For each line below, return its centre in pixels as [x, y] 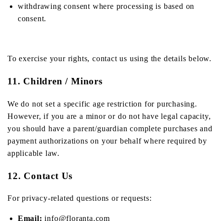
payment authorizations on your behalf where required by [107, 141]
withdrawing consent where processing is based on [106, 6]
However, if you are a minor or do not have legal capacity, [109, 116]
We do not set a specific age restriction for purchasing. [102, 104]
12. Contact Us [40, 176]
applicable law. [34, 153]
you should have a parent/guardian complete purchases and [110, 128]
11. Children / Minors [55, 81]
